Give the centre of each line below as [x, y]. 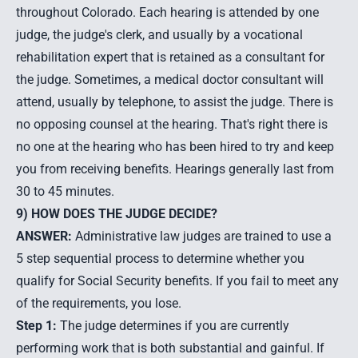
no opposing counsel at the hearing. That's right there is [172, 124]
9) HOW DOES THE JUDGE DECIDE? [117, 214]
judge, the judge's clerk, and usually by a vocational [159, 35]
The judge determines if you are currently [173, 326]
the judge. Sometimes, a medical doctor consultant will [170, 80]
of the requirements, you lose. [99, 303]
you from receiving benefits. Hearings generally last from [175, 169]
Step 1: [36, 326]
